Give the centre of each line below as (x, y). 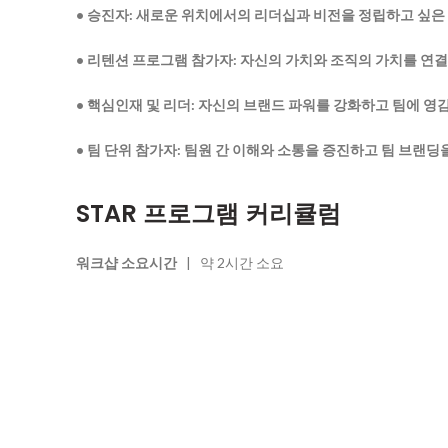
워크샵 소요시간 (126, 262)
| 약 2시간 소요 (230, 262)
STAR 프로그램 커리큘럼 (208, 213)
